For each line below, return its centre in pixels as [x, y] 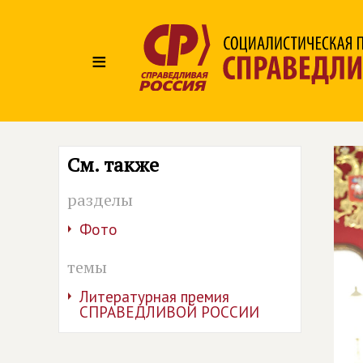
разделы [100, 200]
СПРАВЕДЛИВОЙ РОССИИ [169, 312]
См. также [113, 164]
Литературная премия [154, 297]
